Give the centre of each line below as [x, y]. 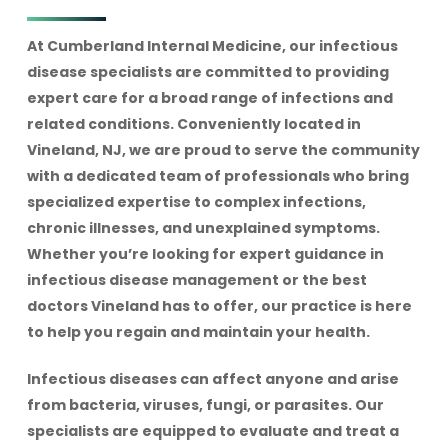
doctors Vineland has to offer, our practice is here [219, 306]
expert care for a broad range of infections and [209, 98]
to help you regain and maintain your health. [198, 332]
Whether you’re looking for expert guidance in [205, 254]
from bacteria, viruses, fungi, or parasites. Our [205, 405]
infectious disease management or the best [196, 280]
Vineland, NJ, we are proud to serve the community [223, 150]
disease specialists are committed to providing [207, 72]
